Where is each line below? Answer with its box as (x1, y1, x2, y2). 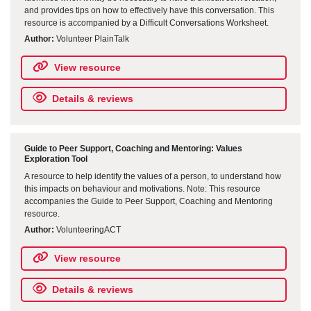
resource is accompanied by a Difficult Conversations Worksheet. (24, 17, 269, 28)
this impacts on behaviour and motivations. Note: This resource (24, 184, 260, 194)
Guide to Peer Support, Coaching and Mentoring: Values (24, 143, 242, 153)
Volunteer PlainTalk (54, 33, 129, 44)
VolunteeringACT (54, 225, 121, 235)
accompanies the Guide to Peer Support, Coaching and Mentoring (24, 196, 273, 207)
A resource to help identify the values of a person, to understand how (24, 171, 281, 182)
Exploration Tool (24, 153, 87, 164)
